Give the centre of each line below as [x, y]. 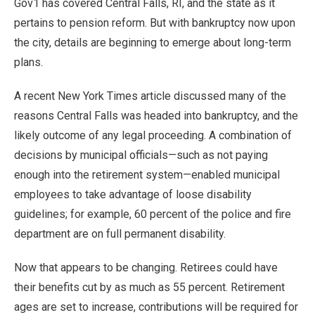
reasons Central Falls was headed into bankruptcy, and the [156, 116]
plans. [28, 62]
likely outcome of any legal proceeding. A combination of [153, 135]
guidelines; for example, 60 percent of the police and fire [153, 214]
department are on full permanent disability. [120, 234]
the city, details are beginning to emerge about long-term [153, 43]
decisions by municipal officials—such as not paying [141, 155]
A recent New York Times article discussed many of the [150, 96]
